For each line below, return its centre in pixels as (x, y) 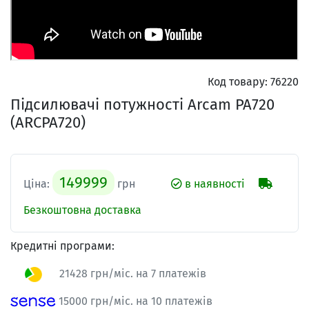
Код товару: (238, 82)
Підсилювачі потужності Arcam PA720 (142, 105)
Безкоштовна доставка (82, 210)
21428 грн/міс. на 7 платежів (131, 274)
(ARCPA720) (48, 123)
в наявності (213, 184)
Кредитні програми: (62, 246)
